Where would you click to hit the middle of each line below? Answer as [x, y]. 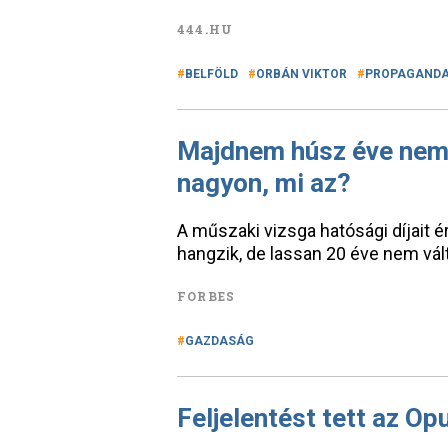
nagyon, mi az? [264, 183]
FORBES [206, 296]
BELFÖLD [211, 74]
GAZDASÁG [219, 341]
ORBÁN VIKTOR [301, 74]
